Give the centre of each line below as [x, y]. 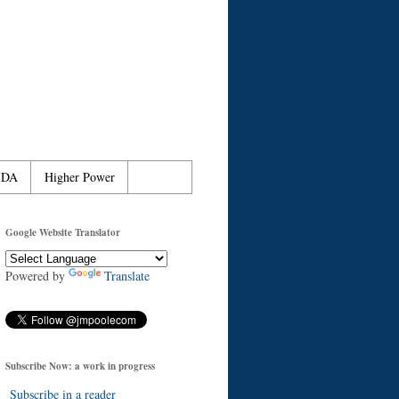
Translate [127, 275]
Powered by [37, 275]
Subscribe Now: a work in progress [80, 366]
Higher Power [80, 177]
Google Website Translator [63, 232]
